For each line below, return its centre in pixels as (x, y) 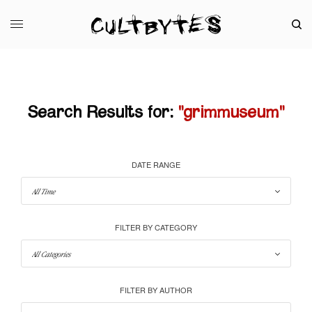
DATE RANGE (156, 164)
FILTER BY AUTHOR (156, 289)
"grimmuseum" (231, 112)
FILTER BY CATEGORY (156, 227)
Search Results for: (100, 112)
